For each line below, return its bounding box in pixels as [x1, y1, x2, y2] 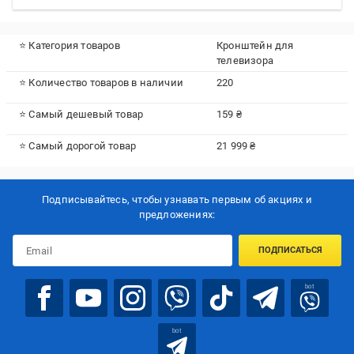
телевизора [217, 55, 273, 66]
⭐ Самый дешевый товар [19, 108, 144, 120]
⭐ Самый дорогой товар [19, 140, 137, 152]
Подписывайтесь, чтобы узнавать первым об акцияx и [42, 194, 312, 206]
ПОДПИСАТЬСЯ [258, 245, 322, 256]
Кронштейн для [217, 40, 294, 51]
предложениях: [138, 209, 216, 221]
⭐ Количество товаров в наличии [19, 77, 183, 88]
